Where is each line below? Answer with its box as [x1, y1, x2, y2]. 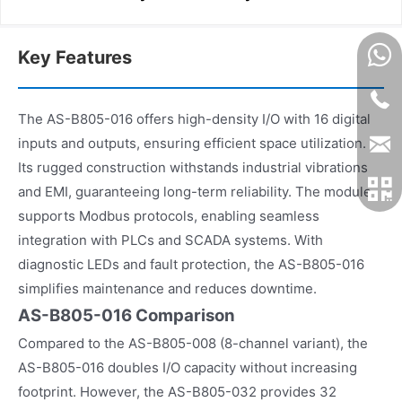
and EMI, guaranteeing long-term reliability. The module [18, 182, 371, 200]
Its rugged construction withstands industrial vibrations [18, 158, 368, 176]
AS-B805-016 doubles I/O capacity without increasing [18, 358, 357, 376]
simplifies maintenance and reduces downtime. [18, 279, 317, 297]
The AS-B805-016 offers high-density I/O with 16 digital [18, 109, 371, 127]
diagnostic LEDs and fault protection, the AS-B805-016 [18, 255, 364, 273]
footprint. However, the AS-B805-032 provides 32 [18, 382, 336, 400]
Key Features [18, 46, 132, 68]
